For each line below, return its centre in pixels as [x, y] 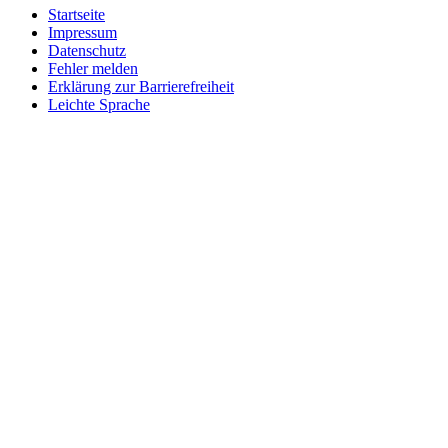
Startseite [76, 14]
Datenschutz [87, 50]
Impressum [82, 32]
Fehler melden [93, 68]
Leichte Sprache [99, 104]
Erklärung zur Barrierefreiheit [141, 86]
